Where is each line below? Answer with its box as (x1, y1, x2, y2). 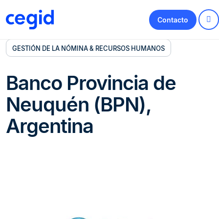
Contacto (157, 15, 189, 24)
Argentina (6, 114, 93, 138)
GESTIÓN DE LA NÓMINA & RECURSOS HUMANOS (12, 44, 165, 52)
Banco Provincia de (6, 71, 176, 95)
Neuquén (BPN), (6, 92, 151, 117)
